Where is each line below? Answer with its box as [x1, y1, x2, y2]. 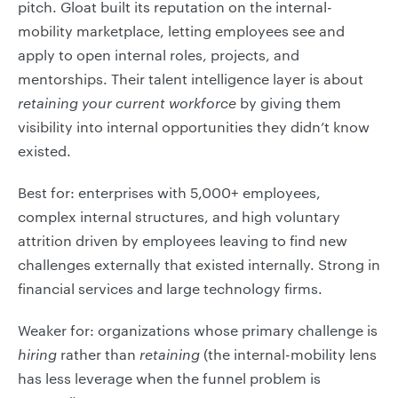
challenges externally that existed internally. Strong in [18, 256, 380, 273]
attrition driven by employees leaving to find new [18, 232, 347, 249]
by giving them [236, 94, 341, 111]
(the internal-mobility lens [200, 346, 377, 362]
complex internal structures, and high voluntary [18, 208, 340, 225]
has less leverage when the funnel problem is [18, 370, 321, 386]
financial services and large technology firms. [18, 280, 322, 297]
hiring [18, 346, 57, 362]
